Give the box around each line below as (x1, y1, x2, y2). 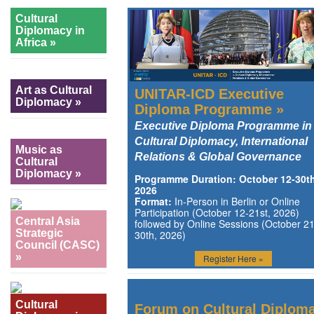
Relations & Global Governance (134, 150, 301, 163)
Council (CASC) (15, 239, 100, 252)
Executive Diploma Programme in (134, 119, 312, 132)
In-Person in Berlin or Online (171, 193, 300, 208)
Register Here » (203, 252, 264, 265)
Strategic (15, 227, 63, 240)
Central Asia (15, 215, 80, 228)
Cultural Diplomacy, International (134, 135, 308, 147)
